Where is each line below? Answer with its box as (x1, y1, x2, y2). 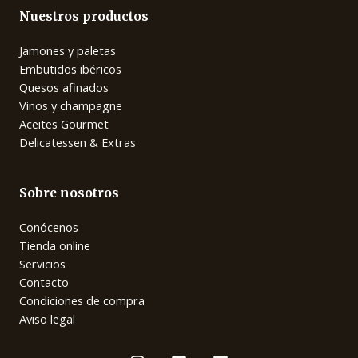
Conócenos (19, 218, 78, 235)
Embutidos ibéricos (19, 60, 121, 77)
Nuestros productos (19, 8, 149, 24)
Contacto (19, 273, 69, 290)
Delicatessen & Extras (19, 133, 136, 150)
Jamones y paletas (19, 42, 116, 58)
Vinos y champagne (19, 97, 122, 113)
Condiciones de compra (19, 292, 145, 308)
